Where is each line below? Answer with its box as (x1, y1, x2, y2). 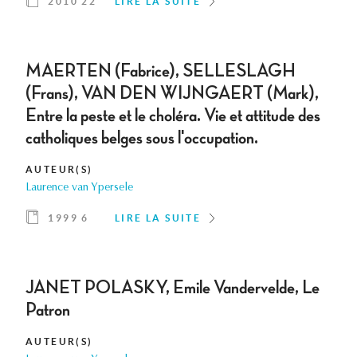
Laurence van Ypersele (25, 182, 133, 194)
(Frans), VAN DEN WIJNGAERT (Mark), (25, 84, 319, 104)
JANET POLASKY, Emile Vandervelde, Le (25, 278, 320, 298)
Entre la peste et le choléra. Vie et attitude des (25, 106, 320, 126)
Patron (25, 300, 70, 320)
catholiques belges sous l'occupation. (25, 128, 258, 148)
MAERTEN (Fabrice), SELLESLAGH (25, 61, 296, 81)
